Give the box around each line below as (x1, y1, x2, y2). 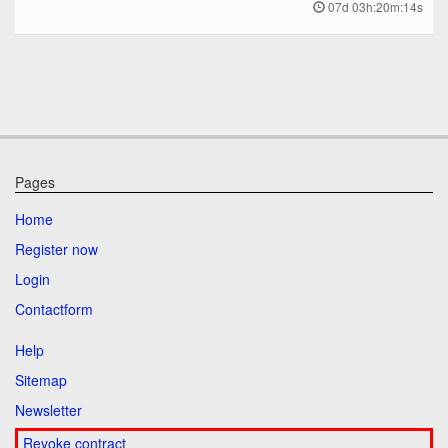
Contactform (15, 299, 93, 320)
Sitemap (15, 370, 67, 391)
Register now (15, 239, 98, 260)
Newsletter (15, 400, 82, 421)
